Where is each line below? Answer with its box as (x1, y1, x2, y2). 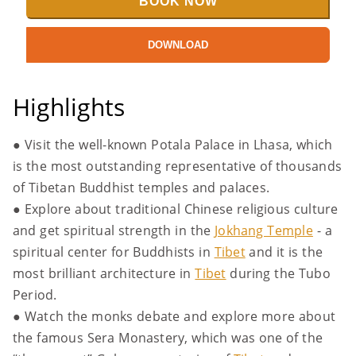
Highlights (13, 91, 126, 123)
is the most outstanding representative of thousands (13, 157, 342, 175)
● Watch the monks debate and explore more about (13, 308, 336, 325)
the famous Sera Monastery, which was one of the (13, 329, 323, 346)
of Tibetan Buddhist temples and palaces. (13, 179, 269, 196)
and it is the (245, 243, 323, 261)
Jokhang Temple (215, 222, 313, 239)
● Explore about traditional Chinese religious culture (13, 200, 339, 218)
